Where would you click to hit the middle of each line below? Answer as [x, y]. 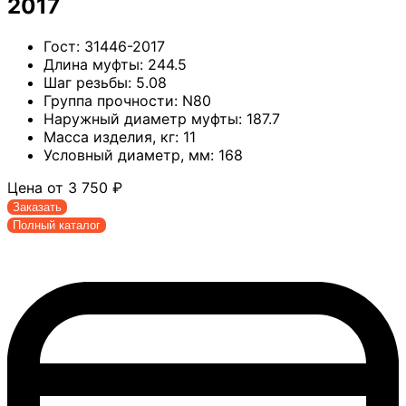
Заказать [37, 208]
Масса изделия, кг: [111, 137]
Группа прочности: [111, 101]
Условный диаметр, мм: [129, 155]
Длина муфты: [93, 65]
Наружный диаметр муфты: [143, 119]
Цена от [38, 188]
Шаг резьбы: [87, 83]
